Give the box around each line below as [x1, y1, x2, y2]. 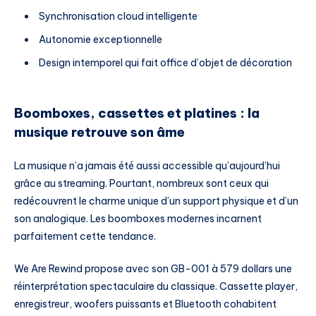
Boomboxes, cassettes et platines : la [14, 104, 260, 121]
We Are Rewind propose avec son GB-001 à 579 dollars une [14, 262, 292, 276]
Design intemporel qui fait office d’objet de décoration [39, 56, 292, 70]
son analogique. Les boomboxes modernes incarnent [14, 212, 262, 226]
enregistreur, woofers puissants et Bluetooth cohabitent [14, 298, 276, 311]
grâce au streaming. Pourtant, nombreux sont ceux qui [14, 177, 269, 190]
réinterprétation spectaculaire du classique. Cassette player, [14, 280, 298, 293]
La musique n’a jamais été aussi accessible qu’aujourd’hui [14, 159, 280, 173]
